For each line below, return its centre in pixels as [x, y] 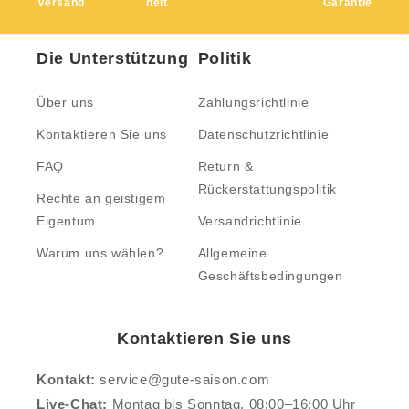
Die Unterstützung [113, 58]
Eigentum [66, 220]
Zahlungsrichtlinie [253, 102]
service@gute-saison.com [183, 379]
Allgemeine [232, 252]
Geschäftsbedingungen [270, 275]
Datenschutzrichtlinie [263, 134]
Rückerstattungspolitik [267, 189]
